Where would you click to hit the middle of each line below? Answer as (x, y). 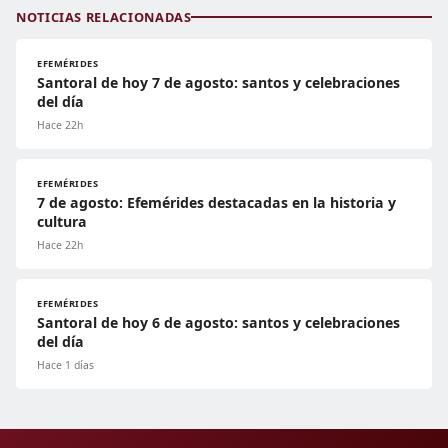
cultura (62, 221)
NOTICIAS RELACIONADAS (104, 16)
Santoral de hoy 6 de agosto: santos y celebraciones (218, 322)
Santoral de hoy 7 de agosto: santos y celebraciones (218, 82)
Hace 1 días (65, 364)
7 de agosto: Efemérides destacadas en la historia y (216, 202)
